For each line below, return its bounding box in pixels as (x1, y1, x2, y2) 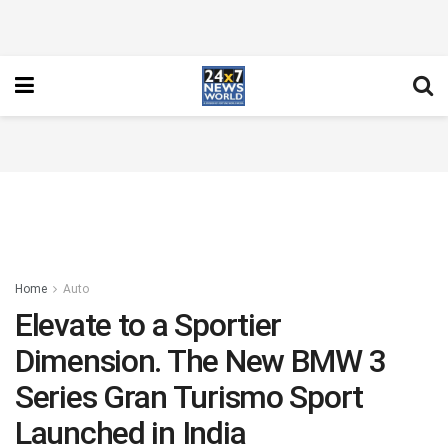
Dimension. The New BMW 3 (15, 342, 386, 380)
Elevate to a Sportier (15, 306, 282, 344)
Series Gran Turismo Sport (15, 378, 363, 416)
